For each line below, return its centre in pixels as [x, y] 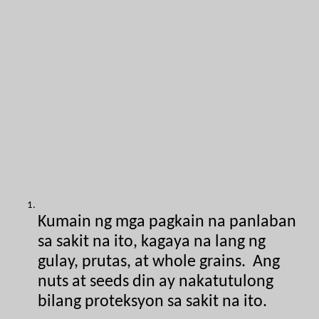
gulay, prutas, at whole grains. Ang [159, 262]
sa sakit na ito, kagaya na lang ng [152, 242]
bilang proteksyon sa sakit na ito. [153, 302]
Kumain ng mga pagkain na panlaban [167, 222]
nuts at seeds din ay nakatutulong [156, 282]
